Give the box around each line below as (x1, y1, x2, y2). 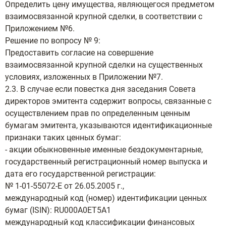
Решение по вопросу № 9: (5, 36, 100, 45)
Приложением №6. (5, 24, 75, 33)
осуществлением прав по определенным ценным (5, 108, 190, 118)
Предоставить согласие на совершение (5, 48, 153, 58)
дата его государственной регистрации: (5, 169, 156, 179)
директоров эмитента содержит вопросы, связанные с (5, 96, 211, 106)
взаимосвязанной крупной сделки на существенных (5, 60, 203, 70)
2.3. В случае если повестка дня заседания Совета (5, 84, 196, 94)
